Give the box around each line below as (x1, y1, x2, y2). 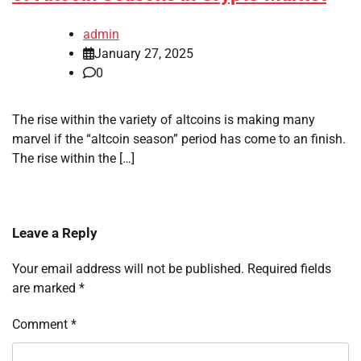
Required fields (247, 261, 331, 277)
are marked (12, 280, 79, 297)
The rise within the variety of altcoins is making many (12, 112, 315, 128)
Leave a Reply (12, 225, 98, 242)
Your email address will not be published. (12, 261, 244, 277)
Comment (12, 317, 71, 333)
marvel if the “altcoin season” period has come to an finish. (12, 131, 346, 147)
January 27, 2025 (94, 46, 193, 62)
